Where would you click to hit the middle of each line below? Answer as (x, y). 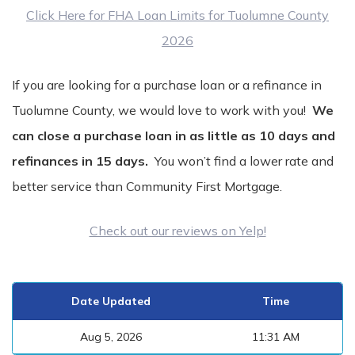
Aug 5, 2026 (111, 337)
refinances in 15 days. (82, 161)
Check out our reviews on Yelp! (177, 231)
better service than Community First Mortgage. (147, 186)
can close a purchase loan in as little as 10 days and (174, 136)
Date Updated (111, 301)
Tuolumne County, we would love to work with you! (162, 110)
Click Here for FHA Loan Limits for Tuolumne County (177, 15)
